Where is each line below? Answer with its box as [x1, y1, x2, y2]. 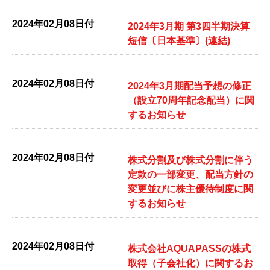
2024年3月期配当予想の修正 [128, 81, 251, 91]
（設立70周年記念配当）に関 [128, 95, 254, 105]
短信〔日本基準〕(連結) [128, 36, 230, 46]
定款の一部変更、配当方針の [128, 169, 253, 180]
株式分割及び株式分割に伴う [128, 155, 253, 165]
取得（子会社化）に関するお [128, 258, 253, 268]
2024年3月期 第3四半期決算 [128, 21, 250, 31]
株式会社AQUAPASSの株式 [128, 243, 251, 254]
